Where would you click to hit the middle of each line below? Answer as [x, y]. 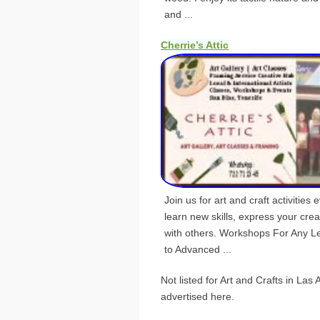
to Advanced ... [198, 249]
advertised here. [197, 296]
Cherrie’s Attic [195, 45]
